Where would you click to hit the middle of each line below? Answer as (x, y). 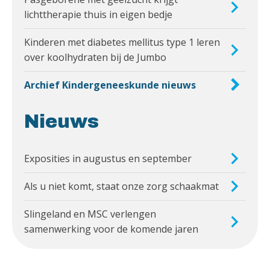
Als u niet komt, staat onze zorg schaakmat (121, 186)
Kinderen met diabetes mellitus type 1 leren (122, 42)
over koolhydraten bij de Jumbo (95, 57)
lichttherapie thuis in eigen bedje (98, 14)
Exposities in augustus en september (108, 158)
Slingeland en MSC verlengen (90, 214)
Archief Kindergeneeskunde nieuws (110, 85)
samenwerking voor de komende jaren (111, 229)
